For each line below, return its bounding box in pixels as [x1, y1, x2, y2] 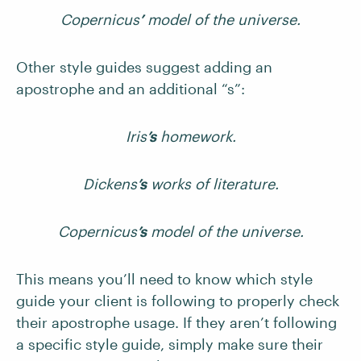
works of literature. [146, 175, 279, 193]
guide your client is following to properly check [16, 292, 339, 309]
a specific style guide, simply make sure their [16, 335, 323, 353]
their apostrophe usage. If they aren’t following [16, 313, 337, 331]
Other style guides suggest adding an [16, 58, 272, 76]
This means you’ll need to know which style [16, 270, 313, 288]
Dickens [82, 175, 137, 193]
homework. [156, 127, 236, 145]
